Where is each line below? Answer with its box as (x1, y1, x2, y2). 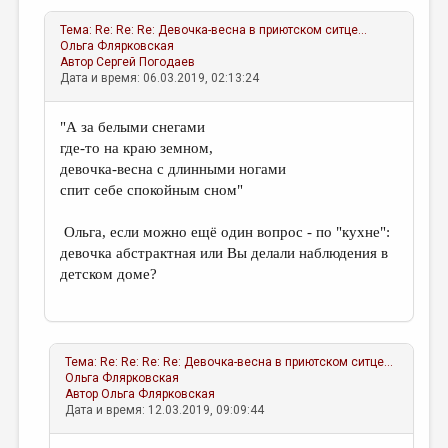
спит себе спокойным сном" (60, 182, 244, 198)
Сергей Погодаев (96, 55, 196, 69)
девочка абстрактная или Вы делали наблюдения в (60, 245, 389, 261)
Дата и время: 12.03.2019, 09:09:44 (65, 403, 265, 417)
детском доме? (60, 266, 158, 282)
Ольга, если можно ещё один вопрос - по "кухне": (60, 224, 391, 240)
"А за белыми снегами (60, 119, 206, 135)
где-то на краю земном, (60, 140, 214, 156)
